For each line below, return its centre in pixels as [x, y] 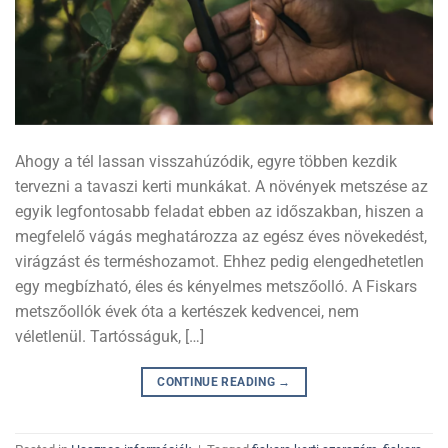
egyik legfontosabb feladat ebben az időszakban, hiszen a [219, 211]
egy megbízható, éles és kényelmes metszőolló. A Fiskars [216, 286]
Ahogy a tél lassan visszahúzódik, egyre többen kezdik [206, 161]
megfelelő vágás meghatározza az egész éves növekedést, [221, 236]
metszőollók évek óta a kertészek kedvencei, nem [187, 311]
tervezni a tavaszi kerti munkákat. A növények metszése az [221, 186]
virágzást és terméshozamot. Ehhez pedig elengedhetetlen [219, 261]
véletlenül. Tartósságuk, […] [109, 336]
